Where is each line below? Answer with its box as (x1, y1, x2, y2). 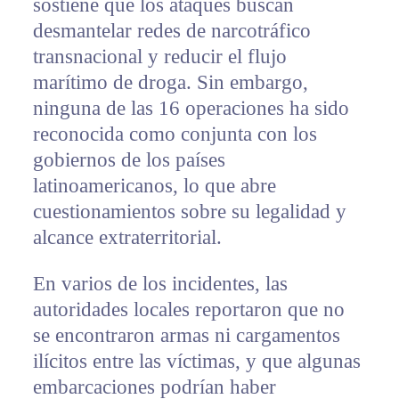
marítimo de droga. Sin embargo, (32, 71, 308, 94)
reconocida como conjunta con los (32, 123, 317, 146)
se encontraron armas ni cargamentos (32, 324, 340, 347)
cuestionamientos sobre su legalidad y (32, 200, 346, 224)
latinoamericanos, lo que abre (32, 175, 276, 198)
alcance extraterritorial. (32, 226, 222, 249)
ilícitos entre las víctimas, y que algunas (32, 350, 361, 373)
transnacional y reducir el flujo (32, 45, 287, 69)
